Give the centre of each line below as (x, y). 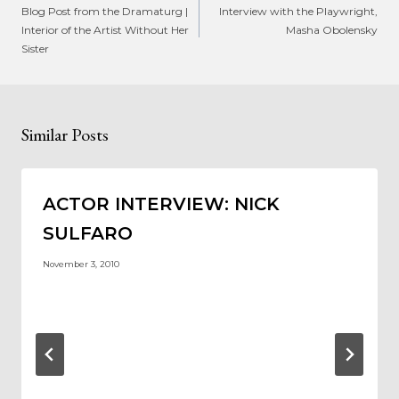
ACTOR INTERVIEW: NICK (161, 204)
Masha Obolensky (332, 29)
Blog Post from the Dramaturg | (105, 11)
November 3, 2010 (81, 265)
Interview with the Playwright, (298, 11)
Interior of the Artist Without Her (105, 29)
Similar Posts (65, 134)
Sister (35, 48)
